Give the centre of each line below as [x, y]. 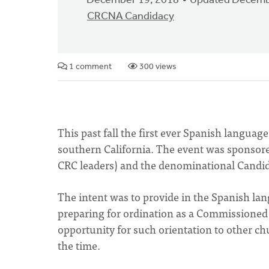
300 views [157, 67]
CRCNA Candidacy [131, 17]
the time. [80, 245]
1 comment [89, 67]
